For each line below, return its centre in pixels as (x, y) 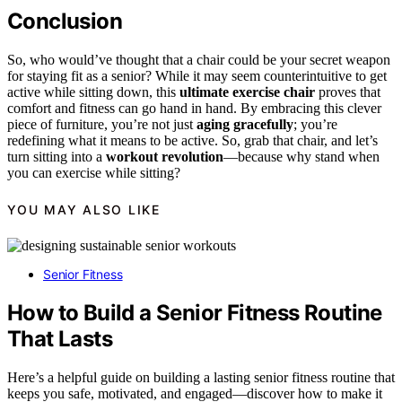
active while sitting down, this (93, 92)
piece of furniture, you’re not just (102, 124)
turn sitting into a (57, 156)
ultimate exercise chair (247, 92)
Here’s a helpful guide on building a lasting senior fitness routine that (201, 378)
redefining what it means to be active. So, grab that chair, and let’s (192, 140)
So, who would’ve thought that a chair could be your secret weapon (199, 59)
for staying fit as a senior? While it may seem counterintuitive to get (197, 75)
